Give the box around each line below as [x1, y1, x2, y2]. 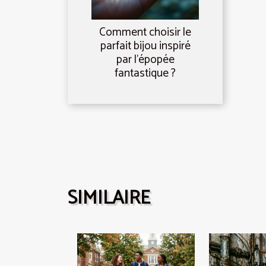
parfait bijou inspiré [100, 37, 191, 56]
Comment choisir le [99, 23, 191, 42]
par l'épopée [116, 50, 175, 69]
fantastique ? [115, 64, 176, 83]
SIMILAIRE [68, 183, 150, 214]
